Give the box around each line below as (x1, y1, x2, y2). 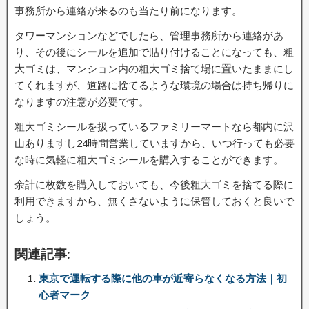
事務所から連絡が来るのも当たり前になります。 (14, 5, 242, 17)
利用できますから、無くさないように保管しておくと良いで (14, 195, 294, 207)
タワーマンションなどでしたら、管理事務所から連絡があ (14, 30, 283, 41)
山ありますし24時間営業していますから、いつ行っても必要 (14, 137, 295, 149)
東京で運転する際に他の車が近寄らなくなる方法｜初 (39, 272, 287, 284)
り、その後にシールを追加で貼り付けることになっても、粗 (14, 46, 294, 58)
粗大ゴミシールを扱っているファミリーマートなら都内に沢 (14, 121, 294, 132)
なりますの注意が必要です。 (14, 96, 149, 108)
